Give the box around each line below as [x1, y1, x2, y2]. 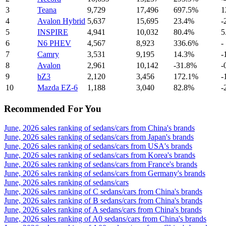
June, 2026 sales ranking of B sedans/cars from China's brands [4, 196, 202, 205]
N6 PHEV [37, 38, 71, 47]
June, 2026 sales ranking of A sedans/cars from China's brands [4, 205, 202, 214]
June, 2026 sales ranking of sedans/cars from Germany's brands [4, 169, 205, 178]
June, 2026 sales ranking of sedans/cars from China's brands [4, 124, 195, 133]
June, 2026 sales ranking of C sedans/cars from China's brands [4, 187, 202, 196]
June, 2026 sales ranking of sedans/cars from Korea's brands [4, 151, 195, 160]
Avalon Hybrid [37, 16, 85, 25]
